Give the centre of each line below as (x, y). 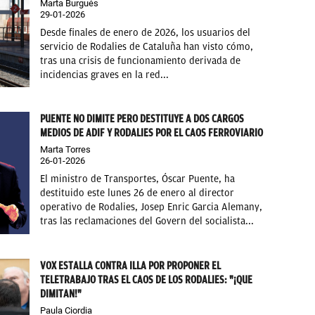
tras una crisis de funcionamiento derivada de (141, 60)
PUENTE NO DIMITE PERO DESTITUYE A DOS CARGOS (142, 119)
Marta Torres (66, 150)
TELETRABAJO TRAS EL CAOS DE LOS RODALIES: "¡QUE (147, 279)
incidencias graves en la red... (105, 75)
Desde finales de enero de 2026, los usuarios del (146, 32)
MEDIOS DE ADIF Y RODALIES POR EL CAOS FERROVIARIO (152, 133)
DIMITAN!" (61, 294)
